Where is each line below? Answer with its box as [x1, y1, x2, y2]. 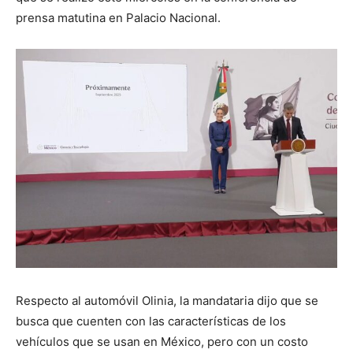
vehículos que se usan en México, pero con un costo [16, 333, 308, 349]
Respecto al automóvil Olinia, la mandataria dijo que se [16, 292, 318, 308]
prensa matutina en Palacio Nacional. [16, 9, 221, 25]
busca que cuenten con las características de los [16, 313, 286, 329]
